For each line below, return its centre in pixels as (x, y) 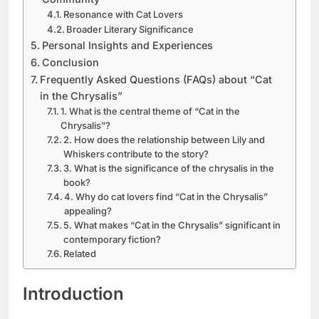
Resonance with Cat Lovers (124, 14)
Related (80, 253)
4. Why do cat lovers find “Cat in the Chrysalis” (166, 196)
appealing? (88, 210)
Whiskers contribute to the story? (136, 153)
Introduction (73, 293)
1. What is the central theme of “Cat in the (151, 111)
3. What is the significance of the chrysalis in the (169, 168)
